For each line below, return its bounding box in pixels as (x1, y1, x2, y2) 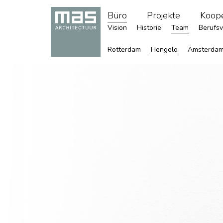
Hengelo (151, 45, 178, 54)
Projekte (147, 9, 180, 21)
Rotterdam (108, 45, 141, 54)
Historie (137, 22, 161, 32)
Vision (108, 22, 127, 32)
